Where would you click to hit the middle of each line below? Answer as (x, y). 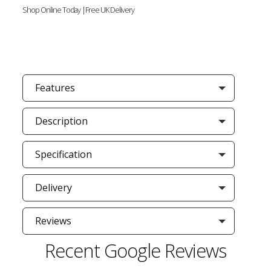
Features (55, 88)
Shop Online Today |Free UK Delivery (78, 10)
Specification (63, 154)
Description (61, 121)
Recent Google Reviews (135, 250)
